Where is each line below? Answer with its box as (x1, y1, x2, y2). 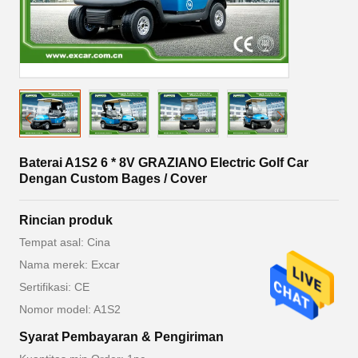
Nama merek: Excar (19, 258, 120, 271)
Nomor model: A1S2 (19, 303, 121, 316)
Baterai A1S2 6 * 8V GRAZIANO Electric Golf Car (19, 156, 308, 169)
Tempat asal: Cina (19, 236, 110, 249)
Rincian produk (19, 213, 113, 227)
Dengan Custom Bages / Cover (19, 172, 207, 185)
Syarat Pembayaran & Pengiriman (19, 330, 224, 344)
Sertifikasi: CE (19, 280, 89, 293)
